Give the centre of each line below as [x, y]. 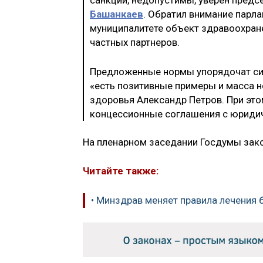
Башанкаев [117, 14]
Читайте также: [121, 171]
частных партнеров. [136, 43]
